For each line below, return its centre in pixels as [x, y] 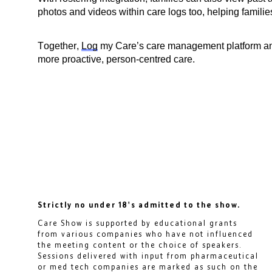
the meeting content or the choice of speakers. [140, 245]
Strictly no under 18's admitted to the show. [139, 205]
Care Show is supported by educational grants [138, 223]
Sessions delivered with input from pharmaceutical [148, 256]
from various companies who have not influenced [145, 234]
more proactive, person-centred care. [116, 59]
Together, [59, 46]
